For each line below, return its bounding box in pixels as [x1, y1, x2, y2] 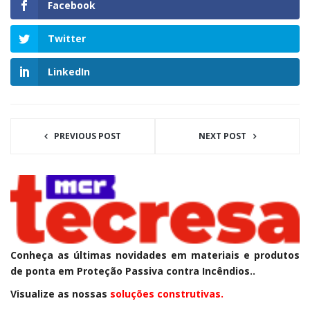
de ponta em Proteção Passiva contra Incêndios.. [10, 264, 255, 277]
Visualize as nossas [10, 286, 110, 300]
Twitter [48, 32, 86, 46]
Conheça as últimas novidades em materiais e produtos [10, 248, 300, 262]
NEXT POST [199, 130, 246, 143]
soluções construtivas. [110, 286, 224, 300]
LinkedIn [48, 65, 90, 79]
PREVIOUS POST [54, 130, 121, 143]
